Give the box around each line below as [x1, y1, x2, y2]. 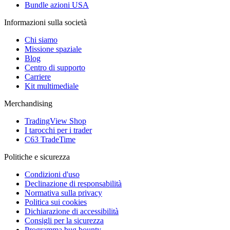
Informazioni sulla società [4, 17, 87, 27]
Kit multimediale [25, 81, 79, 90]
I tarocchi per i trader [25, 125, 92, 135]
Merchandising [4, 99, 52, 108]
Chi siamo [25, 35, 57, 44]
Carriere [25, 72, 51, 81]
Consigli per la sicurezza [25, 216, 104, 225]
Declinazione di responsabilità [25, 179, 122, 188]
